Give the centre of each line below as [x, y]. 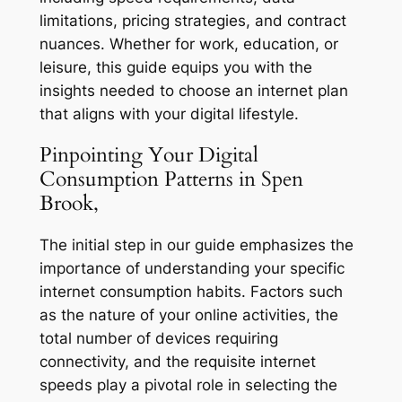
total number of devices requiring [158, 338]
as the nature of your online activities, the [188, 315]
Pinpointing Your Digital [149, 155]
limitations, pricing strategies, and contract [192, 21]
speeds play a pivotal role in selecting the [188, 385]
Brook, [69, 204]
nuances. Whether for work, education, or [188, 44]
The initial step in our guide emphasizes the [196, 245]
